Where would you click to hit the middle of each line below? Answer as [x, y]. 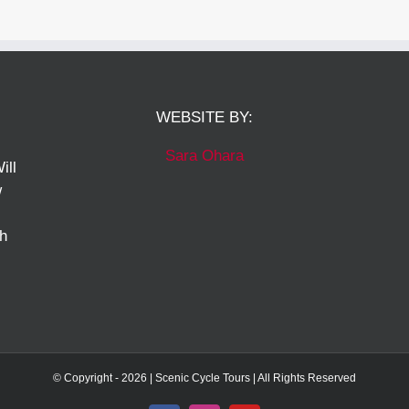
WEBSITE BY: [204, 117]
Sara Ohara [204, 156]
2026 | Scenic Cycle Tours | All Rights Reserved [239, 378]
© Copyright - [87, 378]
